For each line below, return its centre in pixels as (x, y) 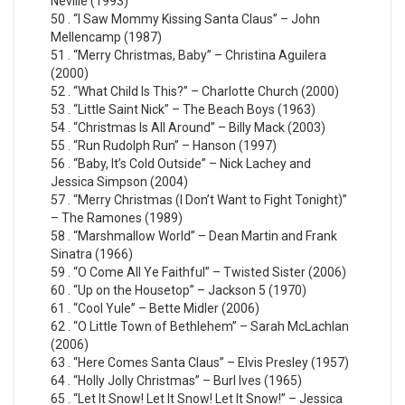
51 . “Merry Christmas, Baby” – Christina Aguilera (188, 56)
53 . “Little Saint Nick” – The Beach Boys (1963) (183, 110)
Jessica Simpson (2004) (119, 182)
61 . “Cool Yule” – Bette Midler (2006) (155, 309)
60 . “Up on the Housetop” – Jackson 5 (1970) (179, 291)
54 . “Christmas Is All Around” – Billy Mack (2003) (188, 128)
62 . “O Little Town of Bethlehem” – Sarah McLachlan (200, 327)
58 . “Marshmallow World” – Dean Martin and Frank (194, 236)
